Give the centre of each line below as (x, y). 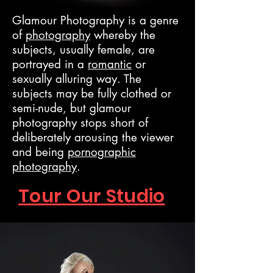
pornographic (102, 152)
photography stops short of (80, 123)
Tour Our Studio (92, 196)
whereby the (123, 35)
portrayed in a (50, 64)
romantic (110, 64)
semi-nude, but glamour (72, 108)
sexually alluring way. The (77, 79)
